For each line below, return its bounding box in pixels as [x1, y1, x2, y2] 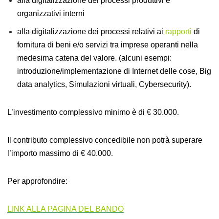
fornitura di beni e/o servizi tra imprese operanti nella [17, 41, 198, 49]
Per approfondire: [7, 177, 67, 185]
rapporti [165, 27, 192, 36]
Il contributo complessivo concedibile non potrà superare [7, 136, 202, 144]
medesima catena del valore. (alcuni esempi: [17, 54, 172, 62]
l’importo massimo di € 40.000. [7, 149, 113, 157]
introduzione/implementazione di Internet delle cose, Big [17, 67, 211, 75]
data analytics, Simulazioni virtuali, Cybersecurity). [17, 80, 191, 88]
